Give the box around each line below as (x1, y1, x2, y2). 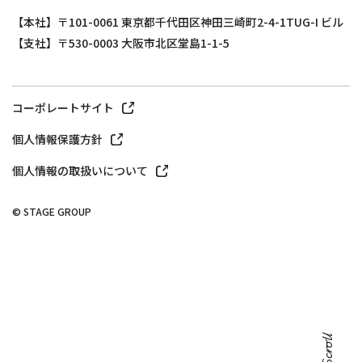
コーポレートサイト (12, 99, 114, 116)
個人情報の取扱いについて (12, 162, 148, 179)
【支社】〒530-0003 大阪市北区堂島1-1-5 (12, 35, 229, 52)
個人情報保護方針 (12, 131, 103, 148)
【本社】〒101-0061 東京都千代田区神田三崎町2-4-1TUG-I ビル (12, 14, 343, 31)
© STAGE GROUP (12, 204, 91, 219)
